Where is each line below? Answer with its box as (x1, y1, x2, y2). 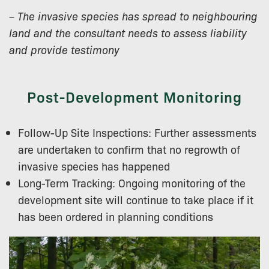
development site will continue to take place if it (18, 192, 253, 207)
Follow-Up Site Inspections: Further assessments (18, 124, 256, 139)
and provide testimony (9, 41, 119, 56)
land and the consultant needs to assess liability (9, 25, 247, 40)
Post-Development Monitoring (27, 86, 242, 106)
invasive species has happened (18, 158, 170, 173)
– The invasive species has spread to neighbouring (9, 8, 258, 23)
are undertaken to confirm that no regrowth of (18, 141, 240, 156)
